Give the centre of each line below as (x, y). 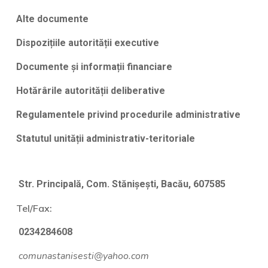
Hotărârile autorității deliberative (90, 91)
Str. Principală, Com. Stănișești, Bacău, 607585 (121, 184)
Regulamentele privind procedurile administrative (128, 115)
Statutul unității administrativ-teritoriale (105, 139)
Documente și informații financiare (94, 67)
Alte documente (52, 19)
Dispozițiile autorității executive (87, 43)
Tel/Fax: (34, 208)
